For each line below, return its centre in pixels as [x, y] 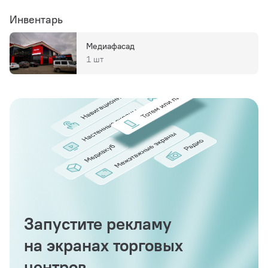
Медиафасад [110, 46]
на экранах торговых [103, 245]
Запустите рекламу [98, 224]
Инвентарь [36, 20]
